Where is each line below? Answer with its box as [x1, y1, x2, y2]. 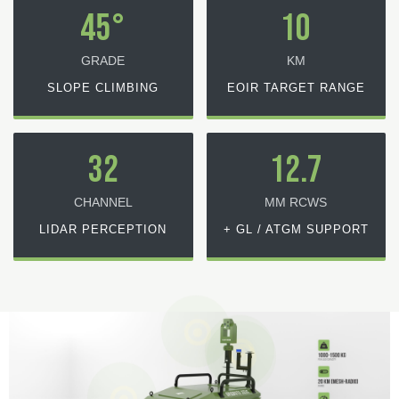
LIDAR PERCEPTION [39, 222, 167, 236]
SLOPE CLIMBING [47, 80, 159, 94]
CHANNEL [73, 194, 133, 209]
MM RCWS [265, 194, 328, 209]
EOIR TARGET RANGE [226, 80, 365, 94]
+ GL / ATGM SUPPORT [223, 222, 369, 236]
